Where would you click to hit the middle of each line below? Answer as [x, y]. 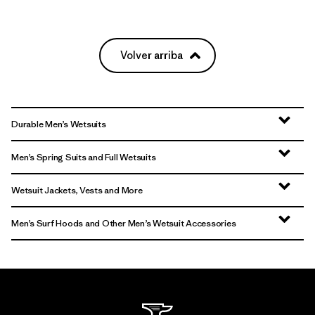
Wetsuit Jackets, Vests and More [77, 191]
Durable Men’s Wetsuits [59, 124]
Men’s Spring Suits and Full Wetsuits [84, 157]
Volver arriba [152, 56]
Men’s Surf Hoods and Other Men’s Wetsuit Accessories [124, 224]
